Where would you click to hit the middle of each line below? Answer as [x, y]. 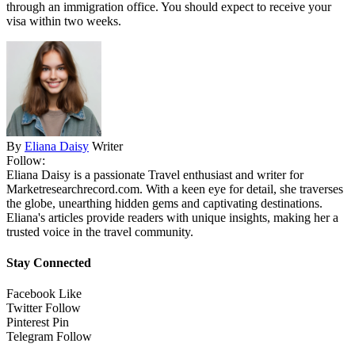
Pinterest [28, 323]
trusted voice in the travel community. [100, 231]
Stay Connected [49, 263]
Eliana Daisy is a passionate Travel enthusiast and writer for [155, 174]
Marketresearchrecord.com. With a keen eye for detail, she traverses [175, 189]
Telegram [30, 337]
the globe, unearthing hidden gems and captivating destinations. [164, 203]
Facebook [31, 294]
